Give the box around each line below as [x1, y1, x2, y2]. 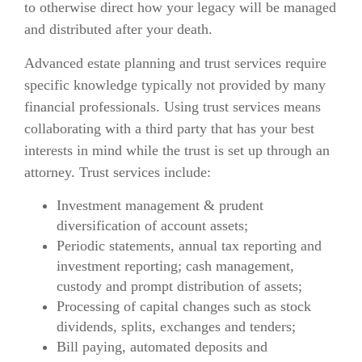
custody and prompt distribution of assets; [57, 278, 302, 294]
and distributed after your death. [24, 21, 213, 37]
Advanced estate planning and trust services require [24, 55, 326, 71]
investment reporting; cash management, [57, 258, 294, 274]
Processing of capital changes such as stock [57, 298, 311, 314]
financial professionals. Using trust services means [24, 99, 321, 115]
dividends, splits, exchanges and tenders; [57, 318, 296, 335]
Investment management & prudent [57, 197, 263, 213]
